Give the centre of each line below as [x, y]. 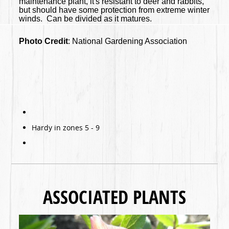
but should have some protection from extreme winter [114, 10]
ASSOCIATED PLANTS [114, 197]
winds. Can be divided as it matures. [86, 18]
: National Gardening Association [128, 41]
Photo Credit [44, 41]
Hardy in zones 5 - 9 [66, 127]
